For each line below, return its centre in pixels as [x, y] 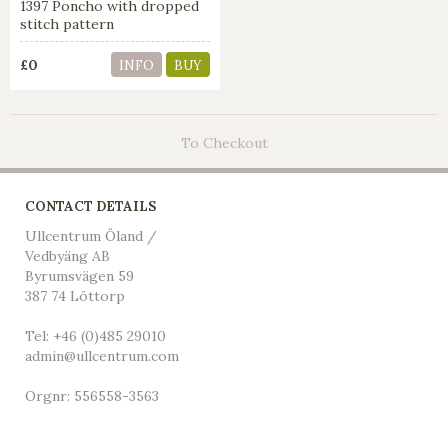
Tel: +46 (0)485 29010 [95, 335]
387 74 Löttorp [75, 295]
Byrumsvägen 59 [79, 275]
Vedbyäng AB [67, 255]
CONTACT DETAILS [90, 206]
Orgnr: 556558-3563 [92, 395]
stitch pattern [67, 24]
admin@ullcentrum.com [102, 355]
